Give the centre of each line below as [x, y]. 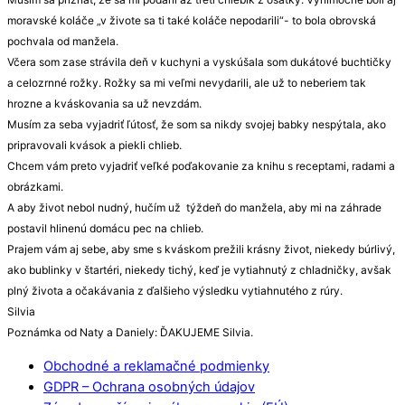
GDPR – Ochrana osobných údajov [149, 387]
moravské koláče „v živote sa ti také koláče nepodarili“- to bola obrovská [192, 21]
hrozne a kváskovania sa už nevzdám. [104, 104]
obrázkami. [35, 187]
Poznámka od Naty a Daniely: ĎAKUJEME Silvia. [130, 333]
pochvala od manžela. [63, 42]
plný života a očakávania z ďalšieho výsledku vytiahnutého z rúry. [175, 291]
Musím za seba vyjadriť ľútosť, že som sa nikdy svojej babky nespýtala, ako [197, 125]
